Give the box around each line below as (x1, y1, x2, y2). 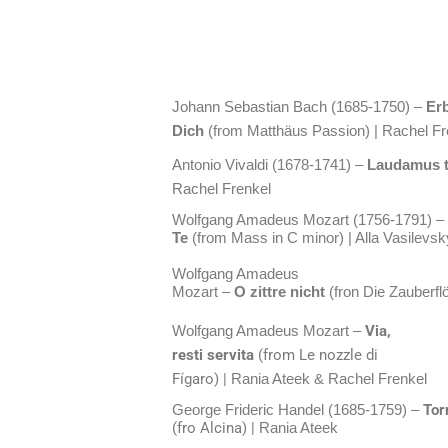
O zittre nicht (234, 284, 325, 300)
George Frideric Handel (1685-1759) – (172, 402, 423, 418)
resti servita (172, 346, 254, 364)
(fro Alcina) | (172, 419, 255, 437)
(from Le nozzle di (254, 346, 378, 364)
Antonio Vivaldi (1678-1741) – (172, 157, 363, 173)
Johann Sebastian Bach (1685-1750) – (172, 99, 426, 115)
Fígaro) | (172, 370, 227, 388)
